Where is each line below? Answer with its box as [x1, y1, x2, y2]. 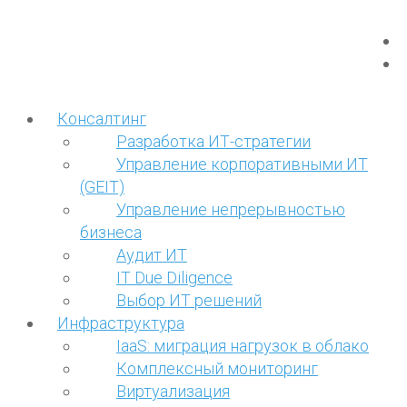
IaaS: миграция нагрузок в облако [116, 335, 369, 355]
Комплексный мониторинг [116, 358, 318, 378]
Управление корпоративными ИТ [116, 154, 368, 174]
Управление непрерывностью [116, 199, 345, 219]
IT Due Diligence [116, 267, 233, 287]
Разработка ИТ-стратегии [116, 131, 311, 151]
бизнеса [80, 222, 142, 242]
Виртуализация [116, 381, 230, 401]
